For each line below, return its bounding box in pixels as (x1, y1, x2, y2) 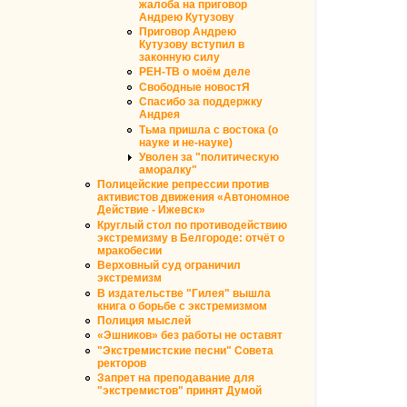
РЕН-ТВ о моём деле (139, 65, 251, 79)
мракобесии (97, 243, 162, 257)
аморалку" (139, 164, 197, 177)
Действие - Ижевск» (97, 203, 205, 217)
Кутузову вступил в (139, 38, 244, 52)
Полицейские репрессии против (97, 178, 269, 192)
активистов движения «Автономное (97, 191, 290, 204)
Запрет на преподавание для (97, 372, 254, 385)
